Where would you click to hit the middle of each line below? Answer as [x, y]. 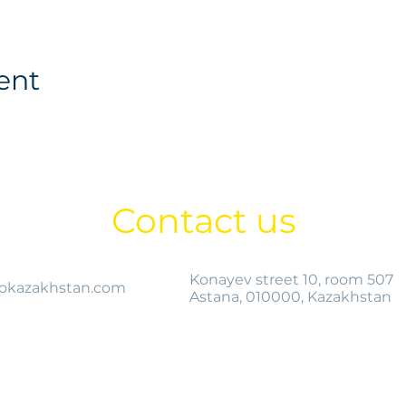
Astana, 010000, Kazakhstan [290, 297]
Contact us [203, 221]
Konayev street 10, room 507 [291, 280]
